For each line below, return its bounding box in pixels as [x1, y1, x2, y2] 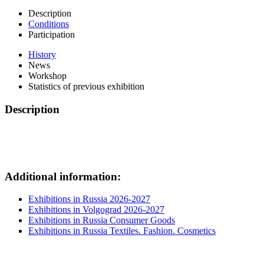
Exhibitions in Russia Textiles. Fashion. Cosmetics [28, 226, 216, 236]
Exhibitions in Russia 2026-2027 [28, 194, 150, 204]
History [28, 49, 56, 60]
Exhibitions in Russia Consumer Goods [28, 215, 175, 226]
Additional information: [5, 170, 121, 183]
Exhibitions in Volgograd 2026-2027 [28, 204, 164, 215]
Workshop [28, 71, 67, 81]
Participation [28, 29, 75, 40]
